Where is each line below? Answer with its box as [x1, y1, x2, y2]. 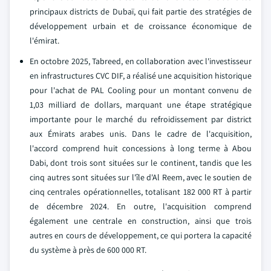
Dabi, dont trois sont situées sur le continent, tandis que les [30, 157, 252, 168]
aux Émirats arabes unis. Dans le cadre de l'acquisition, [30, 128, 252, 139]
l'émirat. [30, 34, 59, 46]
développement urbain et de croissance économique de [30, 20, 252, 31]
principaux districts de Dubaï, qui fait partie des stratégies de [30, 5, 252, 17]
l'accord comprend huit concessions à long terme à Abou [30, 142, 252, 154]
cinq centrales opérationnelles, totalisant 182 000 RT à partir [30, 186, 252, 197]
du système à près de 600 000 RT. [30, 244, 146, 255]
